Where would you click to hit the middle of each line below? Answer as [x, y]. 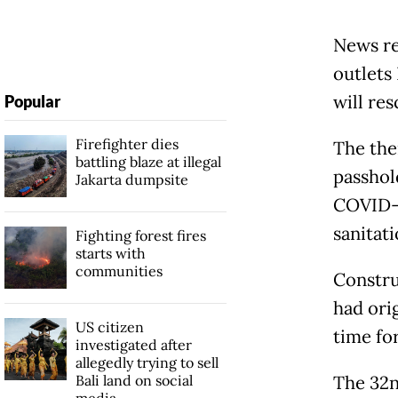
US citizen [109, 327]
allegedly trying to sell [147, 363]
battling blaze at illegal [148, 162]
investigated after [133, 345]
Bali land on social [134, 381]
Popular [32, 102]
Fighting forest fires [140, 236]
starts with [110, 254]
